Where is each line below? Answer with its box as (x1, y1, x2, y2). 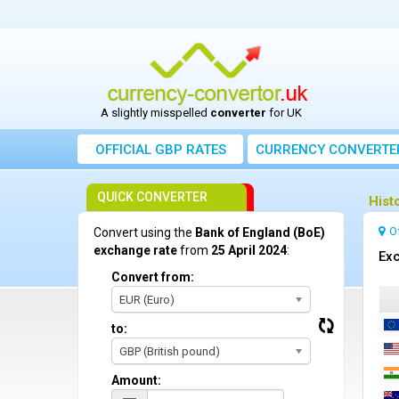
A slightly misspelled (100, 106, 210, 119)
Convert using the (94, 225, 195, 240)
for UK (265, 106, 302, 119)
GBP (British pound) (119, 345, 220, 358)
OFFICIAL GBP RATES (94, 142, 226, 158)
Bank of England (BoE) (195, 225, 325, 240)
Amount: (111, 373, 161, 387)
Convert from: (111, 270, 194, 284)
